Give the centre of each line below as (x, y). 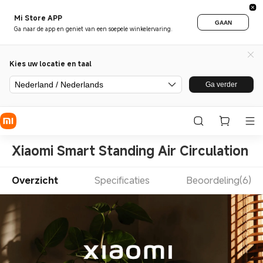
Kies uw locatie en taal (50, 63)
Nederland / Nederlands (59, 85)
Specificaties (122, 181)
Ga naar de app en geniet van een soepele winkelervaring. (93, 29)
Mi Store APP (38, 17)
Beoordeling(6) (219, 181)
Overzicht (35, 181)
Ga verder (221, 85)
